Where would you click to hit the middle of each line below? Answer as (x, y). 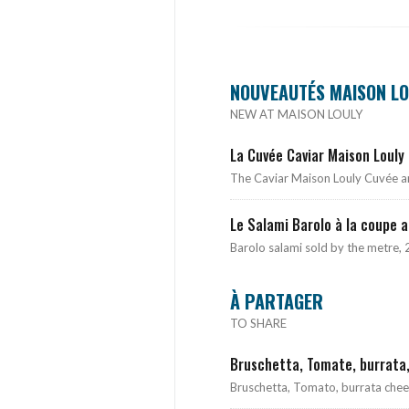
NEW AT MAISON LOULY (296, 114)
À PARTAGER (277, 301)
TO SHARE (258, 323)
